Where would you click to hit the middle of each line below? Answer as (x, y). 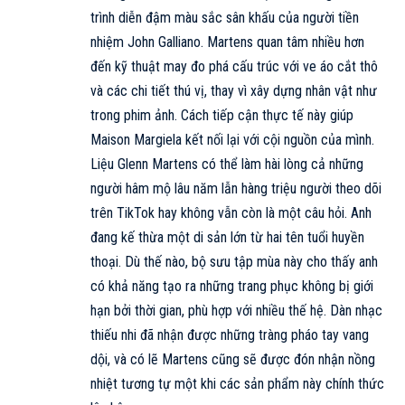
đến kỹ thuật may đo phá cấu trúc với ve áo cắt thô (234, 67)
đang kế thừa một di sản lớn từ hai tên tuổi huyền (227, 238)
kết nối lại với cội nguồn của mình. (278, 140)
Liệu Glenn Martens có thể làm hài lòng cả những (227, 165)
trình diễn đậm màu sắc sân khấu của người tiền (225, 18)
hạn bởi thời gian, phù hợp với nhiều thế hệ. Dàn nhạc (236, 311)
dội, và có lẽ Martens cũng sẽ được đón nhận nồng (233, 360)
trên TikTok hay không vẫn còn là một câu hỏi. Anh (231, 213)
